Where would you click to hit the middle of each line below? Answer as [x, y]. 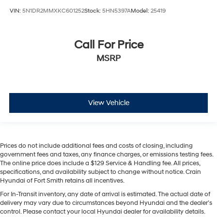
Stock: [93, 11]
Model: [141, 11]
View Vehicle [108, 103]
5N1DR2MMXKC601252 [53, 11]
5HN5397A [116, 11]
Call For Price [108, 45]
